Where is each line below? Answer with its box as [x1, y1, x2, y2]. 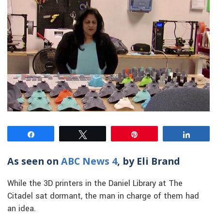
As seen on [7, 154, 61, 168]
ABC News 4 [61, 154, 117, 168]
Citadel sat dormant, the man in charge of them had [7, 190, 199, 202]
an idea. [7, 202, 36, 215]
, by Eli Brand [117, 154, 180, 168]
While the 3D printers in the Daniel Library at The [7, 177, 183, 189]
